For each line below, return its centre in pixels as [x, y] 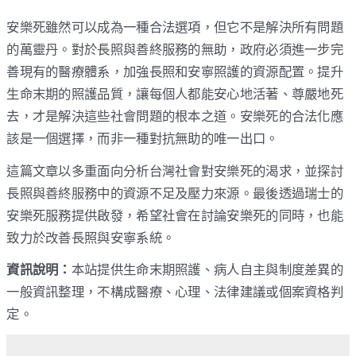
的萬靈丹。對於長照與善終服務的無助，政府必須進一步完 [175, 50]
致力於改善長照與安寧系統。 [91, 237]
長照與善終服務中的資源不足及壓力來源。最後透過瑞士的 [175, 193]
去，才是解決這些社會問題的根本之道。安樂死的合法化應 [175, 116]
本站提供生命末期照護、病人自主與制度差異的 [207, 270]
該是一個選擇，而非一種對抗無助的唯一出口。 [143, 139]
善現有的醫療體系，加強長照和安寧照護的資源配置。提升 [175, 72]
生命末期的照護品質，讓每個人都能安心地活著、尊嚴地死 [175, 94]
